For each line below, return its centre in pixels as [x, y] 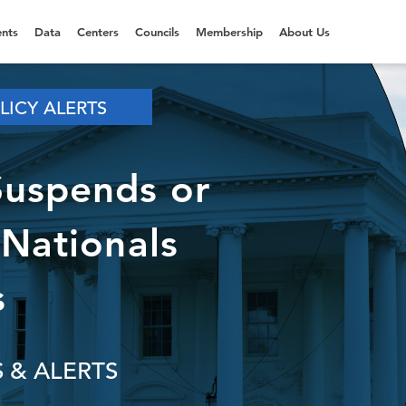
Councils [157, 32]
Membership [229, 32]
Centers [98, 32]
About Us [304, 32]
